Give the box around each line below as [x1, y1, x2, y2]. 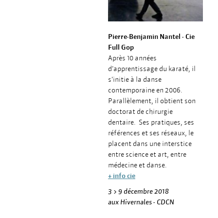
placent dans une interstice [108, 139, 192, 148]
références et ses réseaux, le [108, 128, 194, 137]
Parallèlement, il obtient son [108, 96, 196, 105]
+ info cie [108, 171, 135, 180]
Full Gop [108, 43, 134, 52]
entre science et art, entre [108, 150, 186, 159]
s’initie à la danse [108, 75, 162, 84]
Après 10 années [108, 54, 157, 62]
